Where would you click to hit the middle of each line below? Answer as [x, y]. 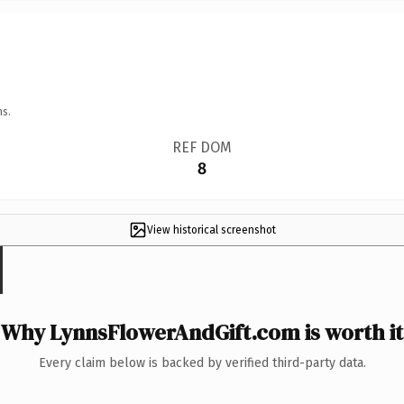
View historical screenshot [211, 230]
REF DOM [202, 147]
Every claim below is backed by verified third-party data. [202, 363]
